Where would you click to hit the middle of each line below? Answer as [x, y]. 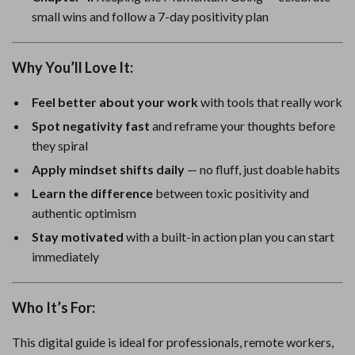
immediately [65, 256]
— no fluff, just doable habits [262, 169]
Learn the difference [92, 193]
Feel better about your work [115, 102]
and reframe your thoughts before [242, 126]
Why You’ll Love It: [73, 67]
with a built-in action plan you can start [229, 237]
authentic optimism [84, 213]
